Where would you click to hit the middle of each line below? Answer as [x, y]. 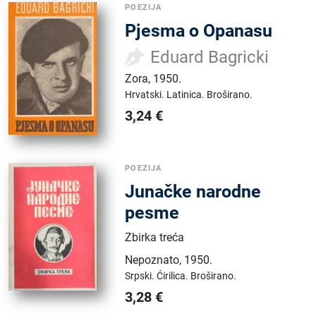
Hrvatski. [146, 94]
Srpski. [141, 275]
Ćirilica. [174, 275]
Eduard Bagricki [210, 57]
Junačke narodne [193, 191]
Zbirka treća [155, 237]
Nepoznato [152, 260]
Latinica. [187, 94]
